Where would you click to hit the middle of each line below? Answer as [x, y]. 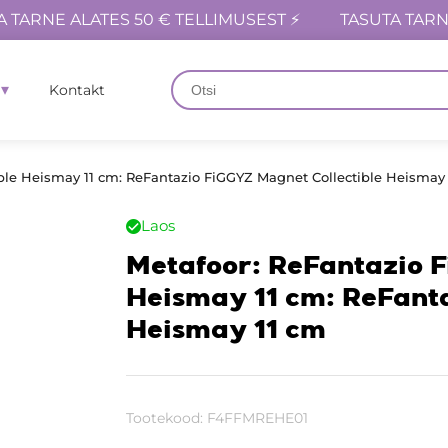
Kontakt [77, 90]
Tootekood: [166, 418]
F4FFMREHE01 [257, 418]
